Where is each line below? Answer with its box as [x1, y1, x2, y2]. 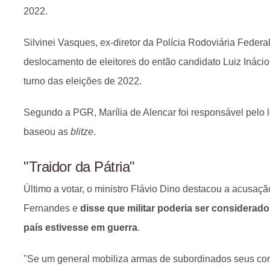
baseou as [24, 127, 71, 137]
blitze [71, 127, 93, 137]
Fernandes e [24, 203, 80, 213]
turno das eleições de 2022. [24, 76, 142, 86]
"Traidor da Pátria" [24, 159, 135, 175]
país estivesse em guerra [24, 222, 137, 233]
